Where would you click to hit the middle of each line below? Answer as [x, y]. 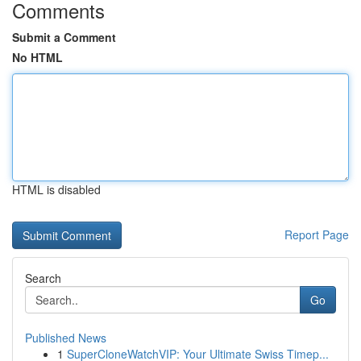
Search [43, 278]
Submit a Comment [64, 37]
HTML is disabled [56, 189]
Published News [66, 338]
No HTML [37, 57]
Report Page [317, 234]
